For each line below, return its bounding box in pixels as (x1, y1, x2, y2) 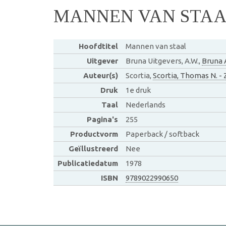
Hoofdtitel (78, 41, 118, 50)
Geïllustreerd (68, 144, 118, 153)
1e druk (125, 85, 151, 94)
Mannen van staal (125, 41, 186, 50)
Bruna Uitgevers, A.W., (125, 56, 202, 65)
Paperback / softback (125, 129, 199, 138)
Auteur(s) (83, 71, 118, 80)
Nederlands (125, 100, 165, 109)
